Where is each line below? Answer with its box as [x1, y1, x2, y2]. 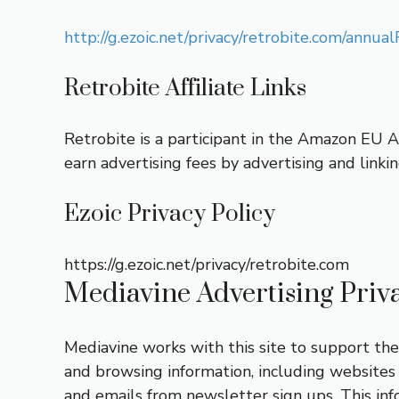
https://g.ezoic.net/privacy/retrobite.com [64, 254, 349, 275]
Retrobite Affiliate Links [64, 74, 306, 103]
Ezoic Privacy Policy [64, 199, 275, 229]
